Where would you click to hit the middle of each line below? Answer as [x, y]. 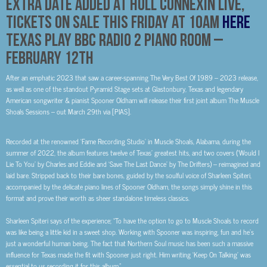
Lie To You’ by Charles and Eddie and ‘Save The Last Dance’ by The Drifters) [109, 164]
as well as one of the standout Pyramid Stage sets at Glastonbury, [97, 89]
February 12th [50, 57]
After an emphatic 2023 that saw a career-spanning [78, 77]
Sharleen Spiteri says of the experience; [60, 221]
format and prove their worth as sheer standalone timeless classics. [98, 198]
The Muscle [244, 100]
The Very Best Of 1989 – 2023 [193, 77]
